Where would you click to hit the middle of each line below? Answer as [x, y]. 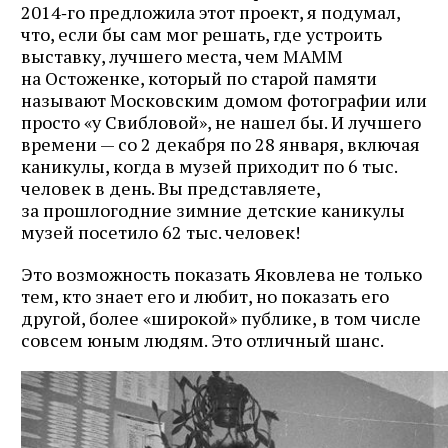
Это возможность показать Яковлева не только [221, 273]
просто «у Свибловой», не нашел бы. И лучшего [221, 121]
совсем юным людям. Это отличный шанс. [202, 339]
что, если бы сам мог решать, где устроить [201, 33]
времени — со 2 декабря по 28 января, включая [220, 143]
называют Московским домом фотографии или [224, 99]
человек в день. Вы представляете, [170, 187]
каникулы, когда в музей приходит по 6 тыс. [209, 165]
